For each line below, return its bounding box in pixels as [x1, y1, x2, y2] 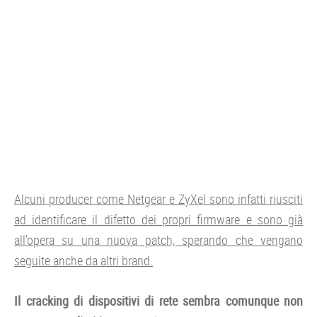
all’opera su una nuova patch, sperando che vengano [14, 231, 303, 249]
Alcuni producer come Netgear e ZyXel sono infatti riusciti [14, 190, 303, 208]
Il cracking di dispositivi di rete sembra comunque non [14, 292, 303, 310]
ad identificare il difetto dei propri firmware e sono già [14, 211, 303, 229]
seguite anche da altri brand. [14, 252, 153, 270]
